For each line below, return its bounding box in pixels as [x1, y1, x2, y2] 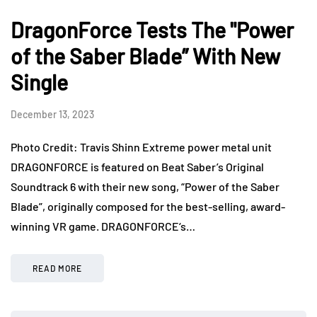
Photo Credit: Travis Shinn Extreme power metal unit [11, 140, 272, 154]
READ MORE [33, 263, 82, 274]
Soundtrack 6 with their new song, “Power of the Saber [11, 180, 279, 194]
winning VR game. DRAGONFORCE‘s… [11, 219, 195, 234]
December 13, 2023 [11, 108, 94, 121]
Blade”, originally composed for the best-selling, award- [11, 200, 285, 214]
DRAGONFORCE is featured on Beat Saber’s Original [11, 160, 264, 174]
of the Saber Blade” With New [11, 43, 280, 69]
